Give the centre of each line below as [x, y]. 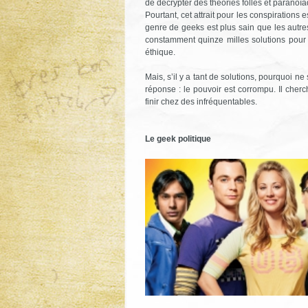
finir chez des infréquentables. [201, 101]
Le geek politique [178, 139]
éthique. [160, 52]
